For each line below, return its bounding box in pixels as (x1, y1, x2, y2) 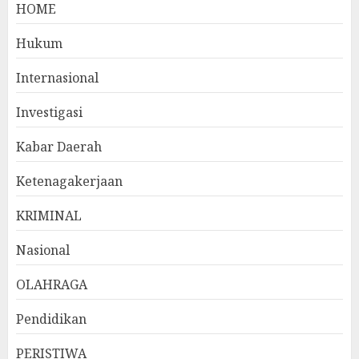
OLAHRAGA (16, 276, 87, 293)
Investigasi (16, 103, 83, 121)
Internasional (16, 69, 99, 87)
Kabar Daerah (16, 138, 102, 155)
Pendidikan (16, 310, 87, 328)
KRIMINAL (16, 207, 82, 224)
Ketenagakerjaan (16, 172, 123, 190)
